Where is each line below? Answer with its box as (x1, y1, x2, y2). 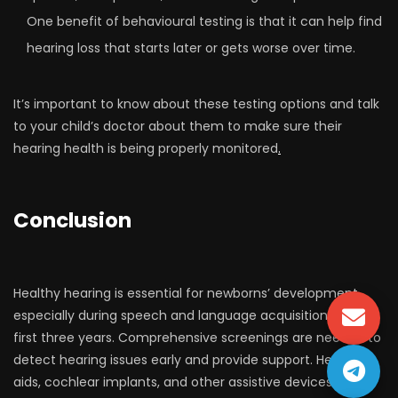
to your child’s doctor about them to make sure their (13, 117, 342, 135)
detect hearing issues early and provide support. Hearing (13, 351, 363, 369)
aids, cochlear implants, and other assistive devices (13, 373, 332, 391)
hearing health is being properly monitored (13, 139, 278, 157)
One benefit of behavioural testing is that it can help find (27, 12, 382, 30)
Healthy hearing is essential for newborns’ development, (13, 284, 361, 302)
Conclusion (13, 206, 131, 235)
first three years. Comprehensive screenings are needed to (13, 329, 381, 346)
